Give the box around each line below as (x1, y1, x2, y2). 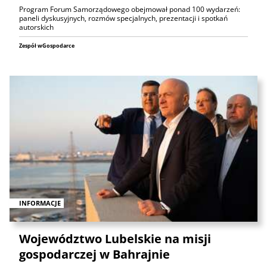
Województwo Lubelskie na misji (19, 230, 211, 247)
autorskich (19, 22, 54, 32)
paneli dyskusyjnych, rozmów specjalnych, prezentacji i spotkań (19, 13, 228, 23)
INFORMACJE (19, 198, 61, 207)
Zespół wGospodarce (19, 42, 74, 49)
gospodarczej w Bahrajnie (19, 246, 170, 262)
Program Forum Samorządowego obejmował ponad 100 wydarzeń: (19, 4, 240, 14)
